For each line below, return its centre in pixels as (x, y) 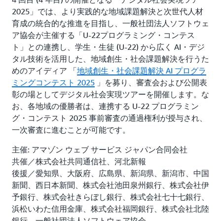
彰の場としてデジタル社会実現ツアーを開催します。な (110, 94)
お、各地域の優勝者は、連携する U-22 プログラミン (105, 106)
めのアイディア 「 (44, 71)
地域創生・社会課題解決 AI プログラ (142, 71)
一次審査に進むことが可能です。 (71, 130)
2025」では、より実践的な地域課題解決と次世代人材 (108, 12)
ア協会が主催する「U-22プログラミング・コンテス (103, 35)
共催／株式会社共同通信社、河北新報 (79, 162)
